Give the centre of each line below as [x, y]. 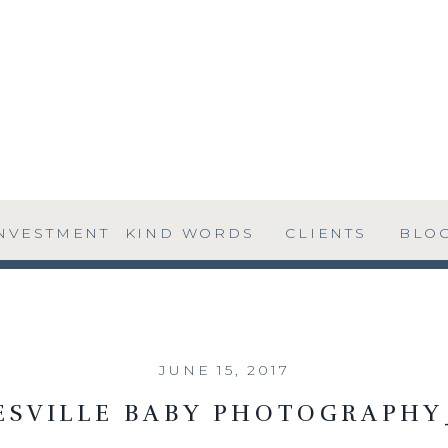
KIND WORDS [189, 233]
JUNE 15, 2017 [224, 370]
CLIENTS [326, 233]
